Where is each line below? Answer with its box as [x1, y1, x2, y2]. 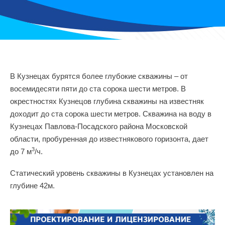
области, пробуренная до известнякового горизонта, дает [10, 134, 208, 143]
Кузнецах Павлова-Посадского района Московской [10, 122, 187, 131]
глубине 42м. [10, 181, 55, 190]
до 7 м [10, 147, 32, 156]
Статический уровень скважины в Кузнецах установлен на [10, 168, 213, 177]
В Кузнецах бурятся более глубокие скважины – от [10, 71, 188, 80]
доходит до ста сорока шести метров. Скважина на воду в [10, 109, 211, 118]
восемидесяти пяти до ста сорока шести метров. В [10, 84, 186, 93]
